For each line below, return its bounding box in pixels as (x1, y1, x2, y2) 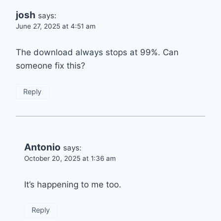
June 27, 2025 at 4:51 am (16, 22, 96, 31)
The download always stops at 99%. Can (16, 47, 179, 57)
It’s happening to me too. (24, 179, 121, 189)
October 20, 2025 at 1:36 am (24, 154, 116, 162)
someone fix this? (16, 60, 85, 71)
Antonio (24, 141, 61, 153)
